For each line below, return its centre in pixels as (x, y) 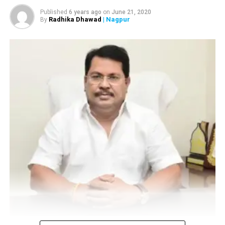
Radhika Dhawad (75, 19)
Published (53, 12)
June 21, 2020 (131, 12)
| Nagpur (116, 19)
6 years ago (85, 12)
